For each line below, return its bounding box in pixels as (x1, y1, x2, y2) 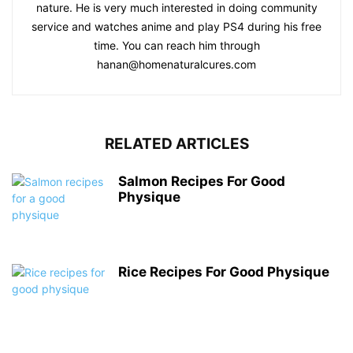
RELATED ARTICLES (104, 135, 249, 154)
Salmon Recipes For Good (118, 173, 285, 190)
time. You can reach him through (93, 39, 260, 53)
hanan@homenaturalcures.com (97, 58, 256, 72)
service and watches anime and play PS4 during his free (32, 20, 321, 34)
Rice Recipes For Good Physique (118, 264, 329, 281)
